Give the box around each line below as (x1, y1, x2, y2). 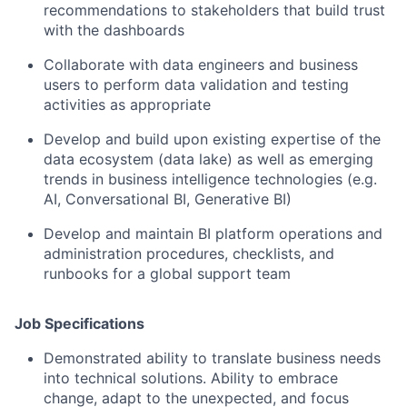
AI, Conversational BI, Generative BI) (44, 190, 292, 208)
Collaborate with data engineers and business (44, 55, 358, 74)
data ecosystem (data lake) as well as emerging (44, 150, 373, 168)
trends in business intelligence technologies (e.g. (44, 170, 377, 188)
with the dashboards (44, 21, 184, 39)
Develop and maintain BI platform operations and (44, 224, 382, 243)
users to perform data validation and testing (44, 75, 349, 94)
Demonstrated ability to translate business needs (44, 349, 381, 367)
